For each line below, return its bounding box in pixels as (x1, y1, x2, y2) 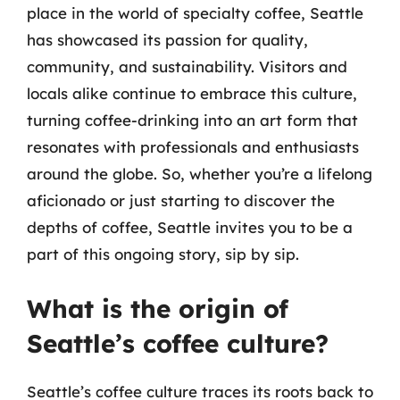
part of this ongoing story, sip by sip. (27, 245, 299, 263)
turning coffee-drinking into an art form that (27, 111, 358, 129)
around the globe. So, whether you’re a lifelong (27, 164, 372, 183)
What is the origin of (27, 292, 288, 324)
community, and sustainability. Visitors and (27, 57, 347, 76)
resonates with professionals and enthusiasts (27, 137, 359, 156)
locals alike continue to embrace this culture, (27, 84, 357, 103)
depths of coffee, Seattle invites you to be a (27, 218, 353, 237)
